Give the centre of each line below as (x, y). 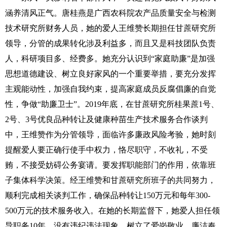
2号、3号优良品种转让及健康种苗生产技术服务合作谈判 (106, 119)
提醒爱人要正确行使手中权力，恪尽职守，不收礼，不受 (106, 150)
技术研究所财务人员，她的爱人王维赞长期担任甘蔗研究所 (110, 28)
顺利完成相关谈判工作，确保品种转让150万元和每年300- (108, 195)
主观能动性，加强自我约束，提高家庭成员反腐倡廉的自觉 (110, 89)
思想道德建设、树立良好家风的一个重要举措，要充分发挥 (110, 74)
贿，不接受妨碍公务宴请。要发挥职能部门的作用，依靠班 (110, 165)
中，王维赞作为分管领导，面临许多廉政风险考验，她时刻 (110, 135)
